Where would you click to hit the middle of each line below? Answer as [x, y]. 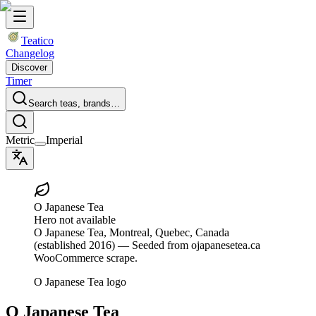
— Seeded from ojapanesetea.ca [188, 245]
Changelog [30, 53]
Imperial [64, 140]
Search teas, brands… [74, 103]
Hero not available [75, 220]
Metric [20, 140]
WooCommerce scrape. [86, 258]
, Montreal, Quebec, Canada [166, 232]
